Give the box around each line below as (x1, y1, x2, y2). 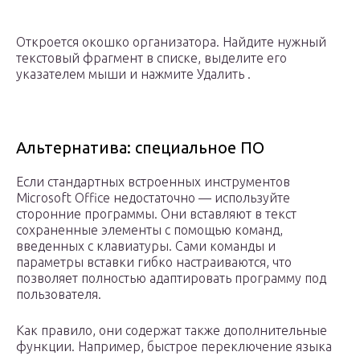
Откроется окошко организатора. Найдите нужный (16, 35, 326, 50)
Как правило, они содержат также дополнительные (16, 323, 327, 338)
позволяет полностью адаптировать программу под (16, 271, 326, 286)
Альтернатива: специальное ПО (16, 138, 264, 157)
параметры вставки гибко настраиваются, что (16, 255, 292, 270)
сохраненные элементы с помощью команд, (16, 223, 283, 238)
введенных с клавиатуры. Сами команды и (16, 239, 276, 254)
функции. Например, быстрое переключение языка (16, 339, 332, 354)
